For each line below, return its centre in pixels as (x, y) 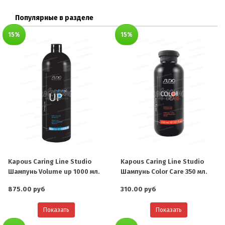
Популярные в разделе (54, 18)
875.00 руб (27, 189)
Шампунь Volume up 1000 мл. (54, 171)
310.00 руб (138, 189)
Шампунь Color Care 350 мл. (164, 171)
